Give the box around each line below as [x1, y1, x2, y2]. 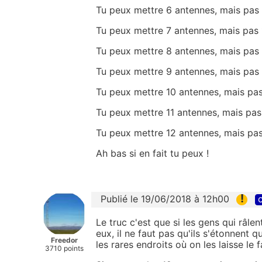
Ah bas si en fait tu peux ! [96, 147, 209, 159]
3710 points [45, 243, 84, 253]
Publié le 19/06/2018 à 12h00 [101, 192, 229, 205]
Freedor [51, 235, 78, 244]
